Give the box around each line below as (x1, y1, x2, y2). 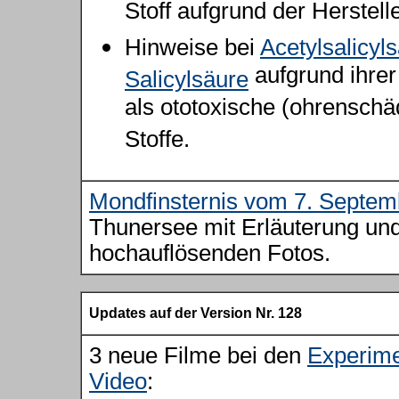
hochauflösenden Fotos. (89, 240, 330, 265)
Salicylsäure (125, 67, 248, 92)
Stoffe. (125, 126, 190, 158)
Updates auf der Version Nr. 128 (89, 305, 302, 321)
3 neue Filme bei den (89, 343, 307, 368)
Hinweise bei (125, 35, 260, 60)
